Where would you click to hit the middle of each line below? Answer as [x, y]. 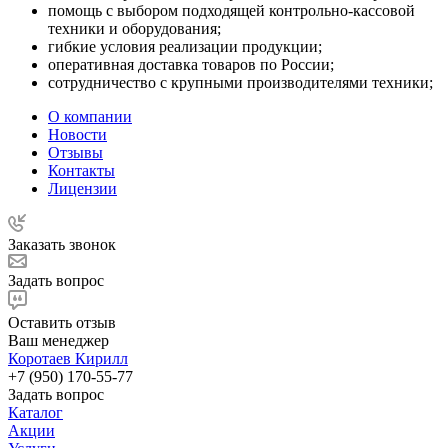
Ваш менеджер [58, 340]
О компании [90, 116]
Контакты [81, 170]
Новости [77, 134]
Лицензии [82, 188]
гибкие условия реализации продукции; [185, 46]
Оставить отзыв [62, 322]
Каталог [35, 412]
